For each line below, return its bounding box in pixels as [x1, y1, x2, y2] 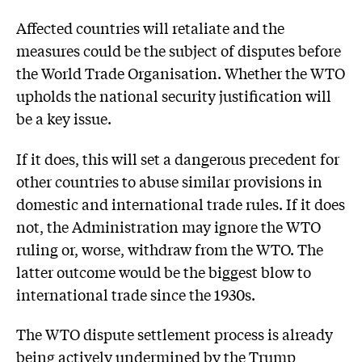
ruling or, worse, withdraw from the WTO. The [16, 238, 323, 259]
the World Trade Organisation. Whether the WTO [16, 62, 345, 84]
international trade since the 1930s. [16, 283, 255, 305]
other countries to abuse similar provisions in [16, 170, 322, 192]
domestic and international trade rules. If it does [16, 192, 345, 214]
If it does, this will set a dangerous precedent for [16, 147, 339, 169]
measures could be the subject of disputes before [16, 40, 341, 61]
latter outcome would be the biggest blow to [16, 260, 311, 282]
